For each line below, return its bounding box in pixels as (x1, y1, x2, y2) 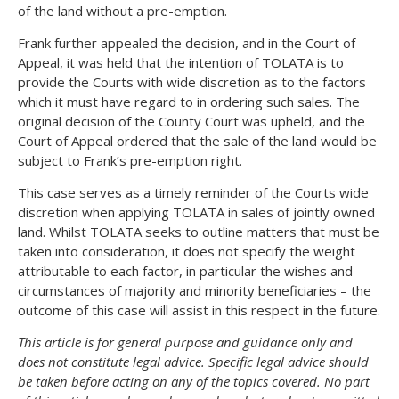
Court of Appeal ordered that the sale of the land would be (18, 131, 377, 150)
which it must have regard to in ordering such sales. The (18, 92, 360, 110)
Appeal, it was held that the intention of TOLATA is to (18, 53, 344, 71)
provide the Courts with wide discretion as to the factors (18, 72, 366, 91)
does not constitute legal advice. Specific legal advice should (18, 352, 369, 370)
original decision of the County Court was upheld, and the (18, 111, 365, 130)
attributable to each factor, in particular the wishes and (18, 261, 353, 280)
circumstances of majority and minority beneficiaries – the (18, 281, 371, 299)
